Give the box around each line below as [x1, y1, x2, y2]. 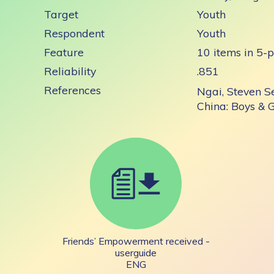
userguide [115, 246, 157, 259]
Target [44, 7, 78, 21]
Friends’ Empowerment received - [62, 235, 210, 247]
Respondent [44, 26, 105, 40]
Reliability [44, 64, 96, 78]
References [44, 83, 101, 97]
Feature [44, 45, 84, 59]
